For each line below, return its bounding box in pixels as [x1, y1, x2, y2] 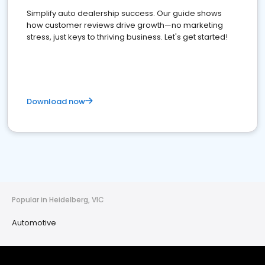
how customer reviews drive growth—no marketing [27, 20, 223, 31]
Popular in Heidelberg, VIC [12, 195, 104, 205]
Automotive [12, 217, 56, 228]
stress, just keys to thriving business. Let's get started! [27, 31, 228, 43]
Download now [27, 96, 85, 107]
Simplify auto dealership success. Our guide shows [27, 8, 222, 19]
